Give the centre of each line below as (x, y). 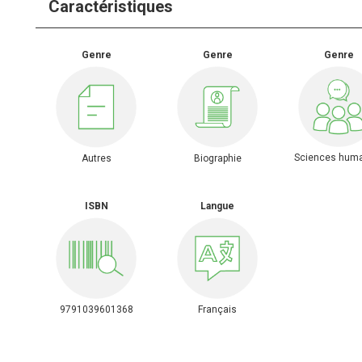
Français (217, 309)
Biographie (217, 158)
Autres (96, 158)
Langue (217, 206)
